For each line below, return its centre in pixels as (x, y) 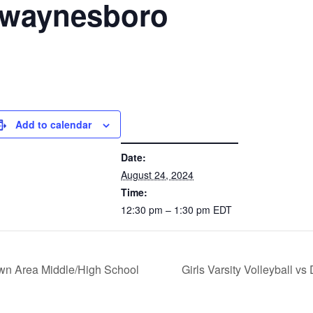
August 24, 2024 (157, 175)
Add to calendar (53, 124)
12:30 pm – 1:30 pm (167, 210)
